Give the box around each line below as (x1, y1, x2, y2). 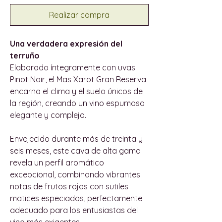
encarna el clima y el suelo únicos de (10, 86, 143, 96)
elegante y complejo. (10, 110, 86, 120)
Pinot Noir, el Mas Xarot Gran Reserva (10, 74, 146, 84)
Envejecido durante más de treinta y (10, 133, 143, 144)
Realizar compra (49, 9, 110, 20)
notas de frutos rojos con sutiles (10, 181, 128, 191)
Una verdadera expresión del (10, 38, 122, 49)
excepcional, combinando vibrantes (10, 169, 140, 179)
